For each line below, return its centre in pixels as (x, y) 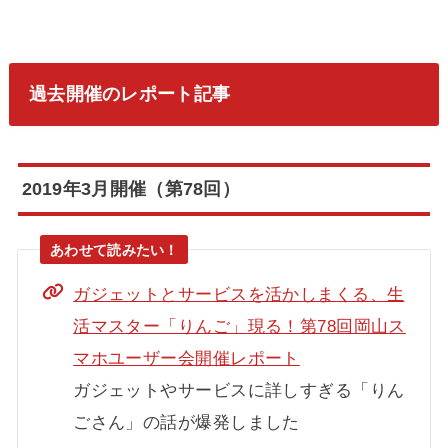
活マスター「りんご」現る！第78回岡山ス (239, 325)
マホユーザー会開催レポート (186, 357)
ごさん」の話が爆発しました (186, 421)
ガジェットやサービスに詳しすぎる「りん (239, 389)
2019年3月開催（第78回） (131, 188)
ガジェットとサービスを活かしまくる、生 (239, 293)
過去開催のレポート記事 (129, 94)
